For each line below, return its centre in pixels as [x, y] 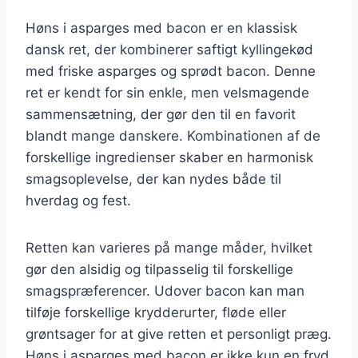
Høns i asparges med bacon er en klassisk [161, 28]
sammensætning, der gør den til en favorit [161, 114]
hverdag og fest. [78, 200]
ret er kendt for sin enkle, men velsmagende [167, 92]
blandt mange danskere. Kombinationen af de [173, 135]
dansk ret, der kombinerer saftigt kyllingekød [169, 49]
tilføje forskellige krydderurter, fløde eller [156, 312]
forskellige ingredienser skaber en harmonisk [169, 157]
